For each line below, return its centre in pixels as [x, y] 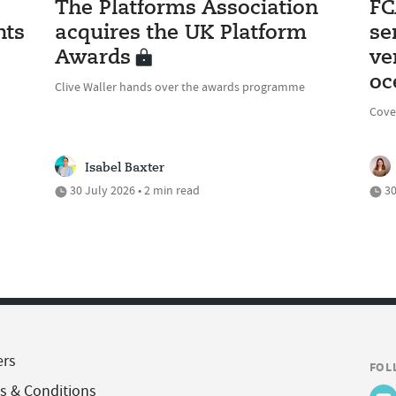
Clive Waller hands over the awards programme [180, 87]
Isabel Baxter [125, 168]
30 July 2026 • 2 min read [134, 190]
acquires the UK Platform [181, 34]
